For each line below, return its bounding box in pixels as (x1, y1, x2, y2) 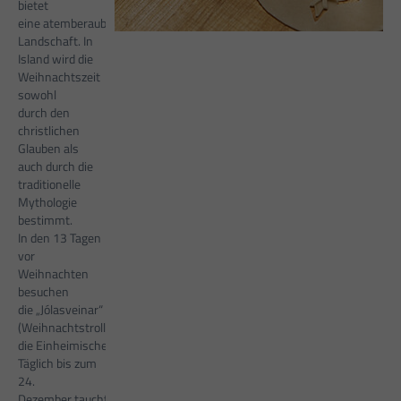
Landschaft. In (18, 31, 93, 51)
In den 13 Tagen (18, 228, 101, 248)
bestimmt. (18, 210, 73, 230)
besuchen (18, 282, 69, 302)
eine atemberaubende (18, 13, 132, 33)
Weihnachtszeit (18, 67, 100, 87)
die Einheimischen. (18, 336, 117, 355)
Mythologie (18, 192, 77, 212)
